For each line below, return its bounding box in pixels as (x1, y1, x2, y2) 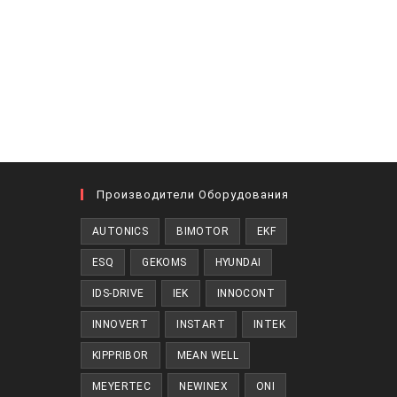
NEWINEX (179, 380, 229, 393)
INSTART (176, 318, 226, 331)
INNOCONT (216, 287, 276, 300)
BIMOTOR (176, 225, 230, 238)
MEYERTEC (92, 380, 152, 393)
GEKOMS (142, 256, 187, 269)
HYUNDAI (214, 256, 261, 269)
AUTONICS (92, 225, 149, 238)
